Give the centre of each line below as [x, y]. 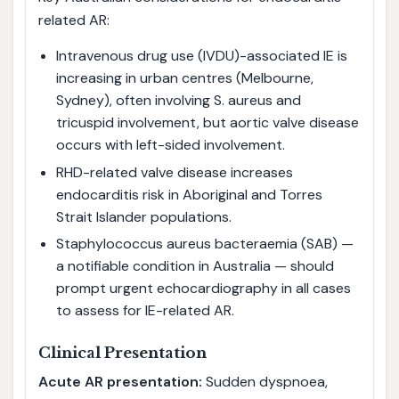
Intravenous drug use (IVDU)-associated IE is [201, 55]
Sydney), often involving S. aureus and [178, 100]
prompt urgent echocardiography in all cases [203, 289]
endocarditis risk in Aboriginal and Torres [189, 194]
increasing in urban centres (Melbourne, [184, 77]
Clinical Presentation [122, 354]
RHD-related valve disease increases [174, 172]
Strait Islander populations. [143, 216]
